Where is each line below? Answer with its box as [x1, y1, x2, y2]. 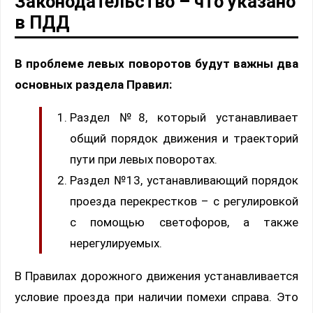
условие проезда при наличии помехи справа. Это [15, 289, 298, 304]
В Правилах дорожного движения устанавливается [15, 268, 298, 283]
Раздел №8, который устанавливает [70, 110, 298, 124]
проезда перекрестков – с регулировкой [70, 194, 298, 208]
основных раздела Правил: [15, 77, 172, 92]
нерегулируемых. [70, 235, 162, 250]
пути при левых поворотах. [70, 152, 217, 166]
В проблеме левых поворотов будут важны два [15, 56, 298, 71]
